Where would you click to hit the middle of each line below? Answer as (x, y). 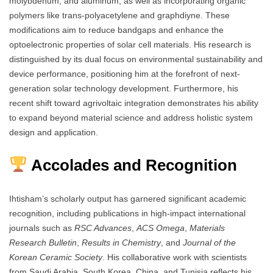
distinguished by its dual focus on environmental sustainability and (136, 59)
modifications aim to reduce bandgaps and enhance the (116, 30)
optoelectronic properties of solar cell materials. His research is (130, 44)
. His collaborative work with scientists (175, 257)
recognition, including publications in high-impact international (127, 213)
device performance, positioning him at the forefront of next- (125, 73)
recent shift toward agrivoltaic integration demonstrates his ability (134, 103)
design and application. (54, 132)
